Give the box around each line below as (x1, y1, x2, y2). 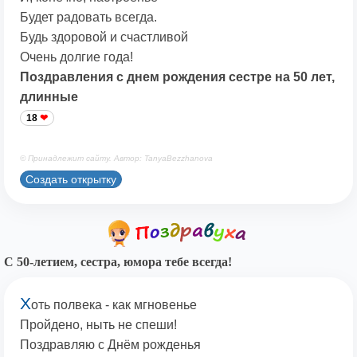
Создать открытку (25, 172, 116, 186)
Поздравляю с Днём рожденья (20, 338, 201, 352)
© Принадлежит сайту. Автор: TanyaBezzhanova (20, 154, 213, 163)
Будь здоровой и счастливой (20, 30, 188, 45)
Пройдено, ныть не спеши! (20, 318, 177, 332)
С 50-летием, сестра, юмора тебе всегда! (4, 255, 232, 269)
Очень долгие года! (20, 50, 133, 65)
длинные (20, 90, 78, 104)
